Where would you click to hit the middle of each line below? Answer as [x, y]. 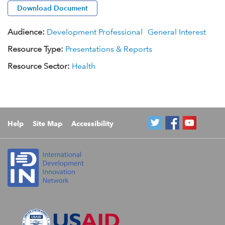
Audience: [27, 32]
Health [84, 66]
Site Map [47, 124]
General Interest [177, 32]
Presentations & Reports [109, 49]
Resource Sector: [40, 66]
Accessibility [92, 124]
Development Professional [95, 32]
